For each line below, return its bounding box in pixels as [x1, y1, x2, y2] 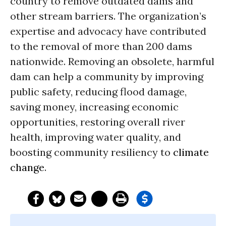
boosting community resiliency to [10, 146, 173, 158]
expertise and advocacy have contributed [10, 25, 206, 37]
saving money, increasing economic [10, 100, 179, 113]
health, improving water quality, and [10, 131, 181, 143]
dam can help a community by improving [10, 70, 203, 83]
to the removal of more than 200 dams [10, 40, 192, 52]
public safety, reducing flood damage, [10, 85, 187, 98]
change [10, 161, 44, 174]
